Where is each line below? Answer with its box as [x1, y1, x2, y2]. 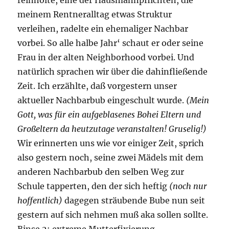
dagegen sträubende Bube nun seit [64, 195, 205, 205]
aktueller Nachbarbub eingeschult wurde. [17, 95, 187, 105]
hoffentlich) [17, 195, 65, 205]
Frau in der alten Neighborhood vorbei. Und [17, 52, 195, 62]
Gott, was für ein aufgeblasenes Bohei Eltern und [17, 109, 201, 120]
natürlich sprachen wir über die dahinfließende [17, 66, 208, 77]
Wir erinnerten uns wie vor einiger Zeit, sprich [17, 138, 204, 148]
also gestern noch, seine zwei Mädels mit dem [17, 152, 204, 163]
